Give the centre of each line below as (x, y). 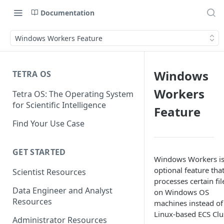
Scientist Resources (49, 172)
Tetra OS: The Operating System (73, 94)
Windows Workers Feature (59, 38)
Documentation (67, 12)
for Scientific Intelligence (59, 105)
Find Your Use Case (48, 123)
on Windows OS (181, 192)
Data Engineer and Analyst (62, 191)
